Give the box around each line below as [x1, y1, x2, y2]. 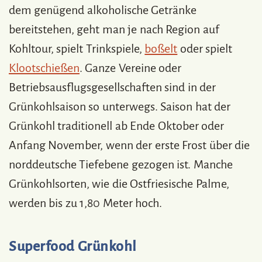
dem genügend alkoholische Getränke [9, 3, 197, 16]
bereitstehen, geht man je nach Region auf [9, 22, 219, 36]
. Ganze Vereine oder [80, 61, 182, 74]
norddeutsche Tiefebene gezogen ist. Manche [9, 157, 233, 171]
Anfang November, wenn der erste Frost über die [9, 138, 250, 151]
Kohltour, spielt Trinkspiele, [9, 42, 145, 55]
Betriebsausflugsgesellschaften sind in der [9, 80, 216, 94]
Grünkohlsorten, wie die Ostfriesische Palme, [9, 177, 229, 190]
